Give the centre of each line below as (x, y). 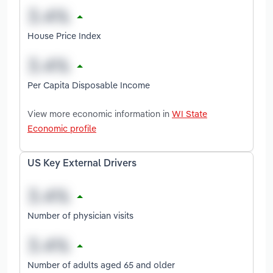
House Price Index (64, 35)
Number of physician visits (80, 215)
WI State (190, 113)
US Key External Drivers (82, 164)
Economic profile (62, 128)
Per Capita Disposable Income (89, 85)
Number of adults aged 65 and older (101, 264)
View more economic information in (100, 113)
